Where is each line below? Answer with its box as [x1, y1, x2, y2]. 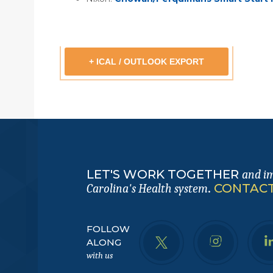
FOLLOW [87, 223, 130, 235]
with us [87, 250, 113, 261]
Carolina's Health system [87, 181, 208, 196]
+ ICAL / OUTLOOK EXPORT [89, 56, 204, 66]
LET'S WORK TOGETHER [87, 166, 242, 182]
